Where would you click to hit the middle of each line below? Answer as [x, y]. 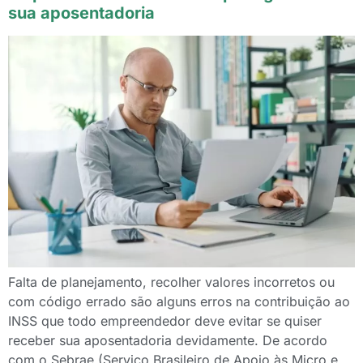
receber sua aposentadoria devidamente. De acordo [168, 340]
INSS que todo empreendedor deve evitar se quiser [165, 320]
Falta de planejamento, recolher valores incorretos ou [171, 282]
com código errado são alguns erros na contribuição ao [179, 301]
